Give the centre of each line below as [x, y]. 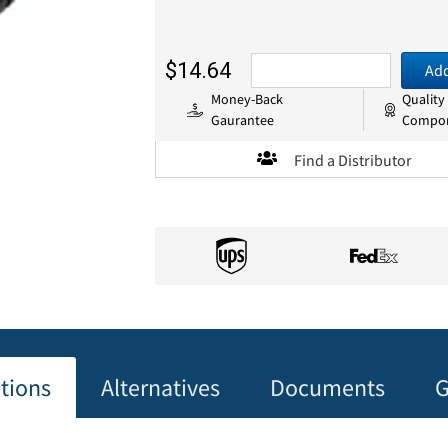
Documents [327, 388]
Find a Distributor [353, 159]
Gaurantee [243, 119]
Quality [424, 98]
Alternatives [160, 388]
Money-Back [247, 98]
